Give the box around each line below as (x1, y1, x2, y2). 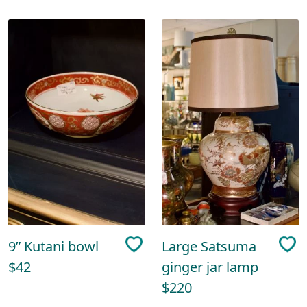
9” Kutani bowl (8, 236, 99, 256)
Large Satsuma (162, 236, 256, 256)
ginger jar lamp (162, 257, 258, 276)
